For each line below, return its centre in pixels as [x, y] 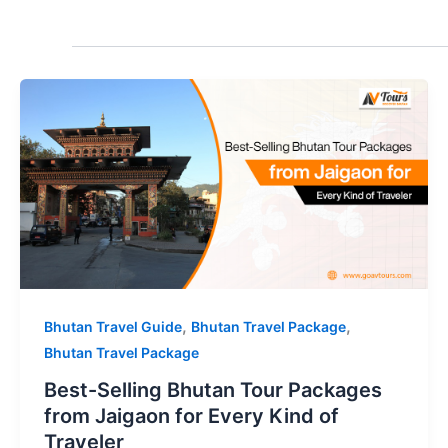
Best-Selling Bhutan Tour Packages [213, 390]
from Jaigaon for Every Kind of [191, 416]
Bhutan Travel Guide [113, 326]
